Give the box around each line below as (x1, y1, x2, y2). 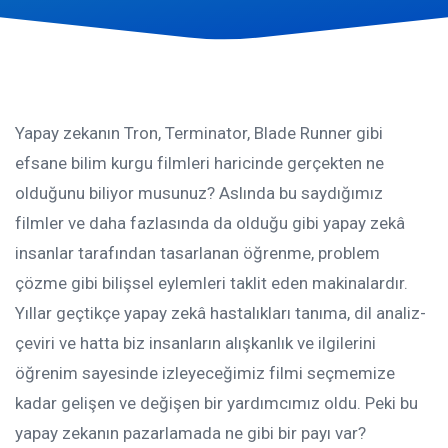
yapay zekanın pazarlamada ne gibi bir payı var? (15, 423, 366, 444)
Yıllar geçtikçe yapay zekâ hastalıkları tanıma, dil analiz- (15, 303, 426, 324)
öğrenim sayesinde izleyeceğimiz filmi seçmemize (15, 363, 395, 384)
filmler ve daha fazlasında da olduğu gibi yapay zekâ (15, 213, 405, 234)
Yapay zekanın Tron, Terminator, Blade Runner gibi (15, 123, 383, 144)
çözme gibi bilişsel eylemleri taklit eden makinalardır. (15, 273, 408, 294)
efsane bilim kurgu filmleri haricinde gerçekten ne (15, 153, 384, 174)
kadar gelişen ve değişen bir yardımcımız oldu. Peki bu (15, 393, 418, 414)
